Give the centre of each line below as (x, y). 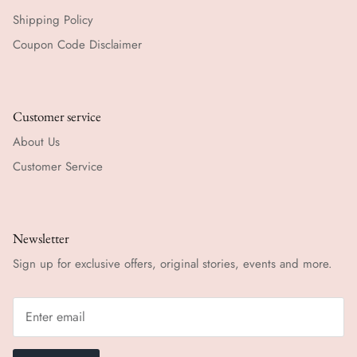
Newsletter (41, 238)
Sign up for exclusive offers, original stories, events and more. (173, 263)
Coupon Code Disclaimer (77, 45)
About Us (36, 141)
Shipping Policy (53, 20)
